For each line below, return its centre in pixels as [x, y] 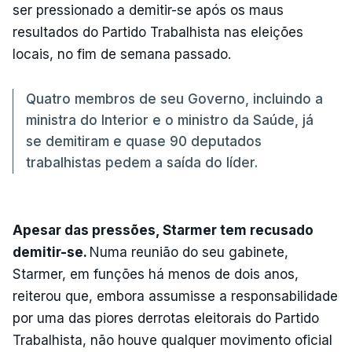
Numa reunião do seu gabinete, [189, 252]
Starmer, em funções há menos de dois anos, [156, 274]
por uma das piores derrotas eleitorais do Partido [166, 318]
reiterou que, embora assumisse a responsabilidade [175, 296]
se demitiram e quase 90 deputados [144, 141]
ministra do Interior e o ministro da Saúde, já [170, 120]
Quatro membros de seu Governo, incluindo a [174, 99]
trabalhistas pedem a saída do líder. [142, 162]
